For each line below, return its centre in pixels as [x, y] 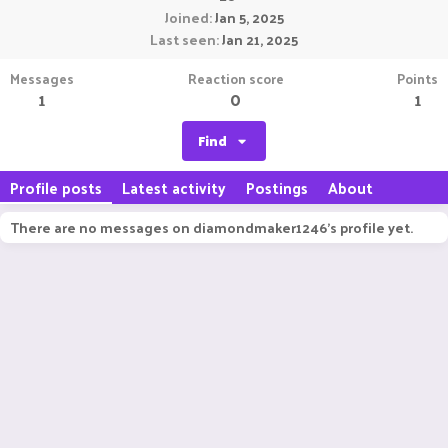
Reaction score [235, 78]
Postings [277, 187]
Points [417, 78]
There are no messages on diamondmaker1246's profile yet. [211, 227]
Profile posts [56, 187]
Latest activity [174, 187]
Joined [186, 17]
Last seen [183, 39]
